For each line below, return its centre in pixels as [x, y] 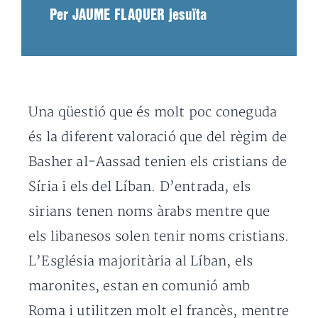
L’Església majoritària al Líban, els [141, 262]
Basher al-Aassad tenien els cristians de [158, 162]
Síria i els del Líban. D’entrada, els [140, 187]
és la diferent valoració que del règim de [158, 137]
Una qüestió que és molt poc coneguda [153, 113]
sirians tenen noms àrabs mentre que [149, 212]
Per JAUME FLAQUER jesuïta [128, 15]
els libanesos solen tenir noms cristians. [159, 237]
